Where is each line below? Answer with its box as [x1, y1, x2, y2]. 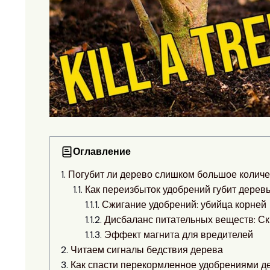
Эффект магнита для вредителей [104, 228, 253, 241]
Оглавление [73, 145, 131, 159]
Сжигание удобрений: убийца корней [102, 198, 266, 211]
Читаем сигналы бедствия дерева [71, 243, 223, 256]
